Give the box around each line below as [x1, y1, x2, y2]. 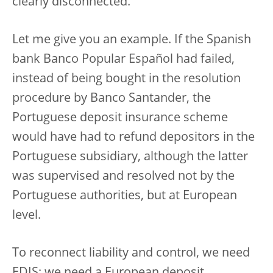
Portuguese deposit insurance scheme [12, 112, 228, 124]
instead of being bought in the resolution [12, 73, 241, 85]
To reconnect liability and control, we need [12, 247, 250, 260]
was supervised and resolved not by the [12, 170, 235, 183]
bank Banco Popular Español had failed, [12, 53, 235, 66]
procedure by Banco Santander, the [12, 92, 211, 105]
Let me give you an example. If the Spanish [12, 34, 251, 46]
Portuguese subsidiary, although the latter [12, 151, 248, 163]
